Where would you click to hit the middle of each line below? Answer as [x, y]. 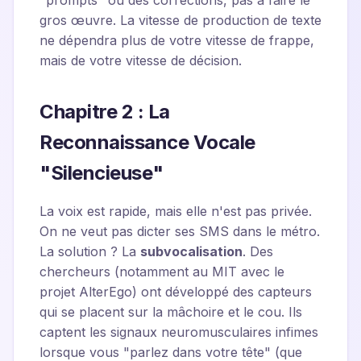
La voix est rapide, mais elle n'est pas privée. [176, 211]
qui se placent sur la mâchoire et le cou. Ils [171, 312]
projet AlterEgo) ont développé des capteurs [176, 292]
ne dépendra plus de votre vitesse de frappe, [177, 40]
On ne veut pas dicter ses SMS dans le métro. [180, 231]
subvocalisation [191, 251]
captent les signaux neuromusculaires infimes [179, 332]
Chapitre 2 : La [105, 112]
